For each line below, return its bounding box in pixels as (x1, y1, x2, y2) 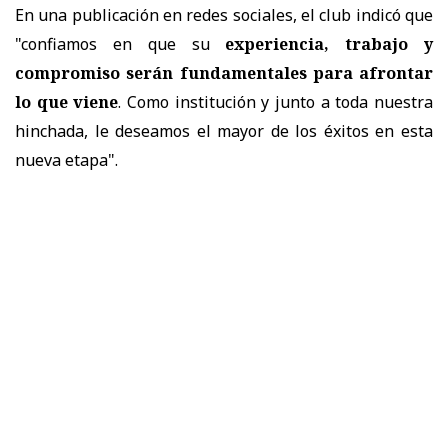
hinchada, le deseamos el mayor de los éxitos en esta (15, 119, 433, 142)
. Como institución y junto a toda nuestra (118, 90, 434, 113)
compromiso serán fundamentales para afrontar (15, 61, 433, 84)
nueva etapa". (15, 148, 118, 171)
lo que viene (15, 90, 119, 113)
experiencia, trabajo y (225, 32, 434, 55)
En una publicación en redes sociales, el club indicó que (15, 3, 433, 26)
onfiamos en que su (28, 32, 226, 55)
